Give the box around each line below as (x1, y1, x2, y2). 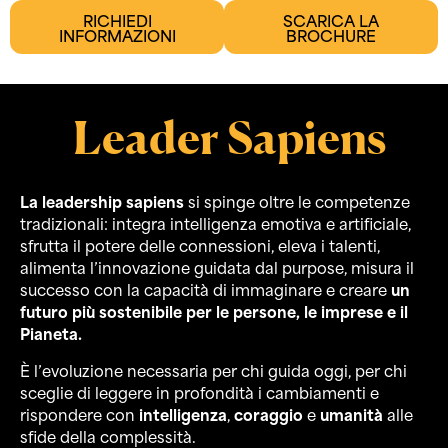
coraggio (234, 400, 303, 426)
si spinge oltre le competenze (184, 188, 410, 214)
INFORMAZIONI (58, 22, 176, 48)
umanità (320, 400, 383, 426)
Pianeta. (20, 320, 82, 346)
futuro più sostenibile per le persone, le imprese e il (20, 298, 408, 324)
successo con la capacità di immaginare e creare (20, 276, 391, 302)
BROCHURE (286, 22, 376, 48)
